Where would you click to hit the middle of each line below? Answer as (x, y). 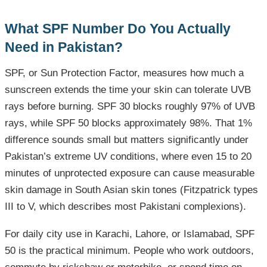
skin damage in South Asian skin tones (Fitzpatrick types (131, 190)
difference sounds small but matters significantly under (127, 140)
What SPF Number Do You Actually (118, 29)
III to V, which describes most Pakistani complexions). (125, 207)
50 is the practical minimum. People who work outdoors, (129, 251)
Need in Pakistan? (64, 47)
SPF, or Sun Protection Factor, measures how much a (124, 73)
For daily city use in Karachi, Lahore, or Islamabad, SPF (130, 234)
